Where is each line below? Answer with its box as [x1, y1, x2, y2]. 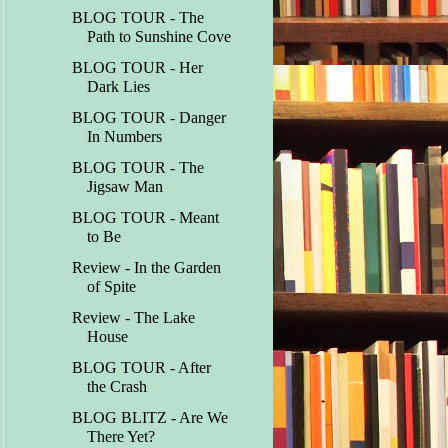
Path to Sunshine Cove [87, 28, 232, 46]
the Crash [87, 378, 148, 396]
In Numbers [87, 128, 163, 146]
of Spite [87, 278, 137, 296]
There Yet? [87, 428, 156, 446]
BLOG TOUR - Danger [72, 109, 227, 127]
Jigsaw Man [87, 178, 164, 196]
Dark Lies [87, 78, 151, 96]
